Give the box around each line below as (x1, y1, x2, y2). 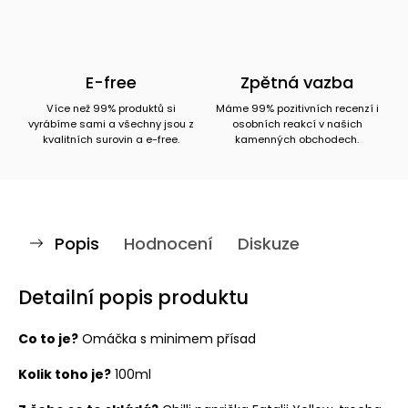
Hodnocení (124, 231, 213, 255)
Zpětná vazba (240, 70, 353, 94)
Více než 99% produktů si (46, 100, 176, 116)
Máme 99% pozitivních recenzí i (215, 100, 379, 116)
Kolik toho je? (18, 364, 111, 383)
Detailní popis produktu (18, 283, 249, 311)
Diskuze (238, 231, 300, 255)
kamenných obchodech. (235, 131, 359, 147)
